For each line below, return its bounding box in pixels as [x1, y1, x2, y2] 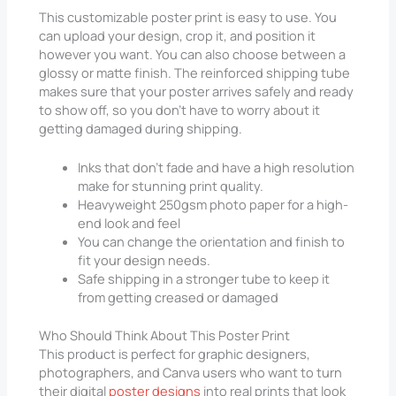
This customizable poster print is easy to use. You [39, 7, 338, 26]
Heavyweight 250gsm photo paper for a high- [78, 195, 349, 214]
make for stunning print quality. [78, 177, 264, 195]
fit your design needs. [78, 251, 211, 270]
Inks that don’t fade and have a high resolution [78, 158, 355, 177]
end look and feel [78, 214, 181, 232]
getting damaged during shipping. [39, 118, 243, 137]
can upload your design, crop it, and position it [39, 26, 316, 44]
